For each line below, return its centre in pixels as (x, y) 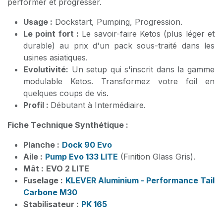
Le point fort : (51, 33)
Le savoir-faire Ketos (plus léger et (147, 33)
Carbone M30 (51, 192)
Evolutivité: (46, 69)
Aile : (33, 156)
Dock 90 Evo (87, 144)
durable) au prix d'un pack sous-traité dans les (119, 45)
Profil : (37, 105)
